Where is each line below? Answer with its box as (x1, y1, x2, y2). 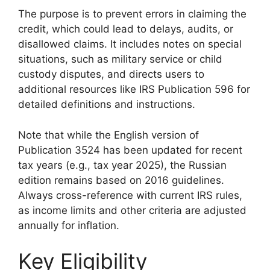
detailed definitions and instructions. (18, 98, 195, 110)
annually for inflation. (18, 219, 119, 231)
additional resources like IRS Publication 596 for (18, 83, 250, 95)
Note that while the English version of (18, 128, 199, 141)
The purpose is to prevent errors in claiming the (18, 8, 246, 20)
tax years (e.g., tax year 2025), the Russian (18, 159, 227, 171)
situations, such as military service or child (18, 53, 222, 65)
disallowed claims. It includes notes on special (18, 38, 242, 50)
